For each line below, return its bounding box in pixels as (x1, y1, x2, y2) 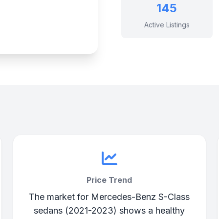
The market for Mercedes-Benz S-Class (29, 192, 190, 202)
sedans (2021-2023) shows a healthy (34, 205, 185, 216)
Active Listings (144, 21, 190, 29)
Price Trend (87, 175, 132, 185)
